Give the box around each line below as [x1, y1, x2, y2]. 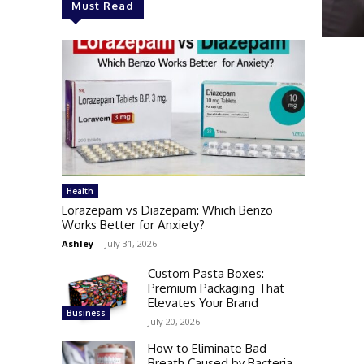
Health [67, 185, 93, 197]
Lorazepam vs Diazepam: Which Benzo [62, 202, 273, 218]
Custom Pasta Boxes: [148, 266, 264, 281]
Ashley [62, 237, 93, 249]
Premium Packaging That [148, 280, 284, 296]
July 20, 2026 [148, 315, 200, 327]
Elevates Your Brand [148, 295, 258, 310]
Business [67, 307, 106, 318]
